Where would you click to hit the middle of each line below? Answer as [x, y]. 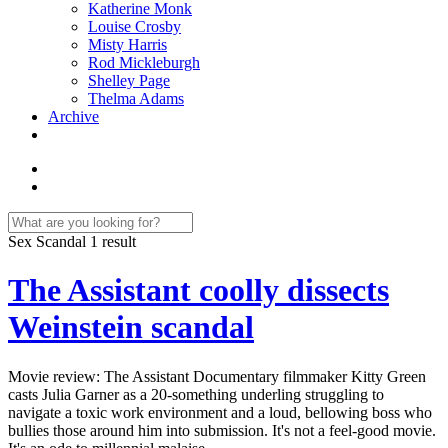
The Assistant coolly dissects [198, 290]
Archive [73, 116]
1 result [113, 241]
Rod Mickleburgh [144, 62]
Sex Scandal [49, 241]
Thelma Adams [136, 98]
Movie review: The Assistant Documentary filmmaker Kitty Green [217, 376]
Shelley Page [129, 80]
